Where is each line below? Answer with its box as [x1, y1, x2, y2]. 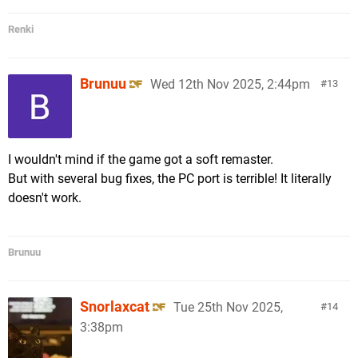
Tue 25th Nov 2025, [173, 300, 283, 315]
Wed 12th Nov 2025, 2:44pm [150, 77, 310, 92]
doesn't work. [8, 190, 82, 205]
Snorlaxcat [80, 298, 149, 315]
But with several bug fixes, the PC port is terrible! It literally [8, 171, 332, 186]
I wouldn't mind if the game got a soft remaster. [8, 152, 273, 167]
